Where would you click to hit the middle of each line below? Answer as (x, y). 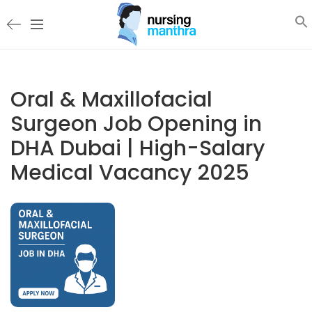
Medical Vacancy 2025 (130, 173)
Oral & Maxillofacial (111, 100)
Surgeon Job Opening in (136, 124)
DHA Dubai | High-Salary (138, 148)
